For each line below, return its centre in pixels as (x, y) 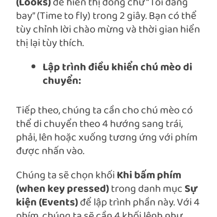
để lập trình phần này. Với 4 (139, 203)
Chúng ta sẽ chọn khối (66, 176)
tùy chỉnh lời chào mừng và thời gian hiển (108, 30)
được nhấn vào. (50, 152)
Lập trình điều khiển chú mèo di (117, 68)
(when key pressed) (62, 189)
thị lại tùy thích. (50, 44)
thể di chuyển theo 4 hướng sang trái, (99, 124)
